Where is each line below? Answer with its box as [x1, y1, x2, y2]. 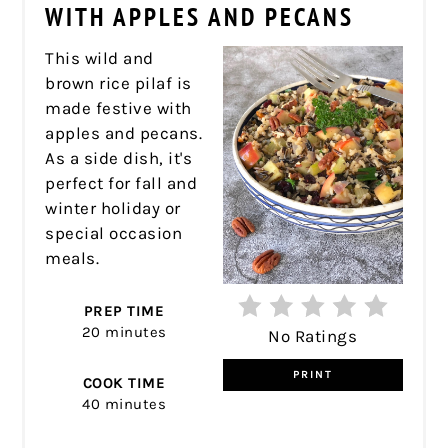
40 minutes [82, 394, 166, 413]
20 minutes [81, 322, 167, 341]
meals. [45, 247, 104, 268]
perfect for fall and [45, 172, 198, 193]
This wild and [45, 47, 154, 68]
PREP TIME [83, 301, 165, 320]
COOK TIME [82, 373, 166, 392]
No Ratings [268, 325, 358, 346]
